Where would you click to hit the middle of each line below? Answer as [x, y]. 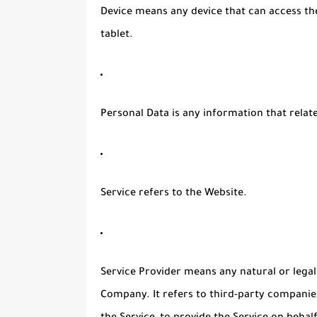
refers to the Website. [191, 194]
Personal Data [135, 115]
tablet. [117, 36]
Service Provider [141, 273]
